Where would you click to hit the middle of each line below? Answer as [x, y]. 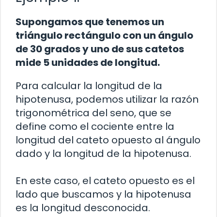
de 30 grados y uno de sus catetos [100, 49]
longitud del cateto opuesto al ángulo [108, 140]
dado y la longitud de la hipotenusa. [103, 154]
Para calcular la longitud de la [89, 86]
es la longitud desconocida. [83, 208]
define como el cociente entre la [95, 127]
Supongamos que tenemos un [90, 22]
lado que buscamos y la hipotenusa [103, 194]
